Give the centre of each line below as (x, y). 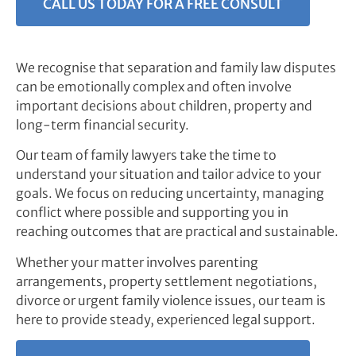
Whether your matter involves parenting (137, 262)
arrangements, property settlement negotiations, (166, 281)
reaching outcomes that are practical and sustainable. (177, 232)
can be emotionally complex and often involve (154, 86)
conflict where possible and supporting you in (152, 213)
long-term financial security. (103, 124)
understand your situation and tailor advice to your (168, 174)
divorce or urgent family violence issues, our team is (171, 300)
